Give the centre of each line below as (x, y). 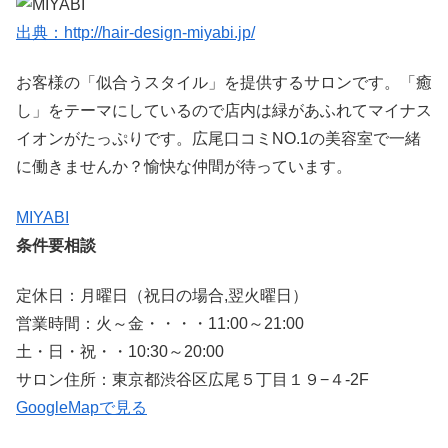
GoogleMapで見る (81, 408)
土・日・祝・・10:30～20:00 (120, 352)
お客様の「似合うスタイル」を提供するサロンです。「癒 (224, 83)
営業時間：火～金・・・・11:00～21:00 (160, 324)
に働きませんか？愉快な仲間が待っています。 (184, 167)
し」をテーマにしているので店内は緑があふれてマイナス (224, 111)
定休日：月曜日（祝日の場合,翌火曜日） (162, 296)
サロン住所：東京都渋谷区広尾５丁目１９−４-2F (192, 380)
